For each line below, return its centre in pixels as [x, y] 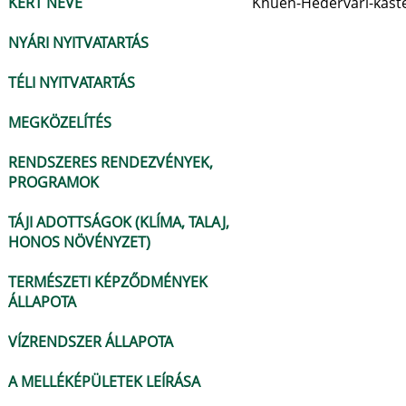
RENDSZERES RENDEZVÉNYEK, [111, 162]
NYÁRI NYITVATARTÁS [78, 43]
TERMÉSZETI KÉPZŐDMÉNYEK [108, 282]
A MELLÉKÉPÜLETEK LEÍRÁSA [104, 382]
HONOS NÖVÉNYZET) [79, 242]
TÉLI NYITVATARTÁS [72, 82]
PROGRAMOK [53, 182]
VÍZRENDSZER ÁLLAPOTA [91, 342]
